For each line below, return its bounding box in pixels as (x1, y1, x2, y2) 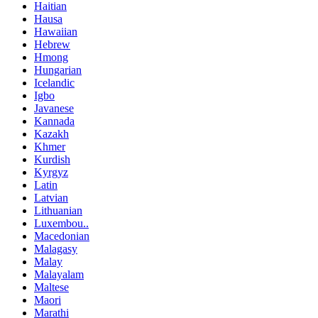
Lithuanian (34, 204, 82, 217)
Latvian (34, 192, 68, 204)
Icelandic (34, 77, 75, 89)
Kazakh (34, 128, 69, 141)
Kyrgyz (34, 166, 68, 179)
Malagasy (34, 243, 77, 256)
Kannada (34, 115, 75, 128)
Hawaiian (34, 26, 77, 38)
